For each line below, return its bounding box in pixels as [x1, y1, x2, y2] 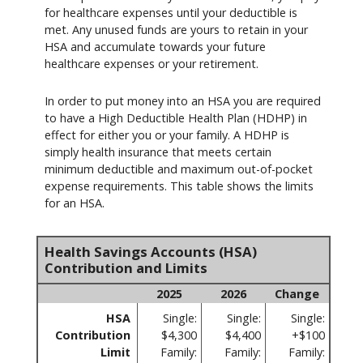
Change [275, 285, 319, 301]
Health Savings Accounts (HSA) [45, 241, 257, 261]
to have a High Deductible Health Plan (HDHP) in [45, 109, 307, 126]
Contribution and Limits [45, 258, 207, 277]
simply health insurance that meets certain [45, 143, 271, 160]
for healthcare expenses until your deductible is [45, 5, 297, 21]
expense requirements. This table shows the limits [45, 177, 314, 194]
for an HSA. [45, 194, 105, 211]
